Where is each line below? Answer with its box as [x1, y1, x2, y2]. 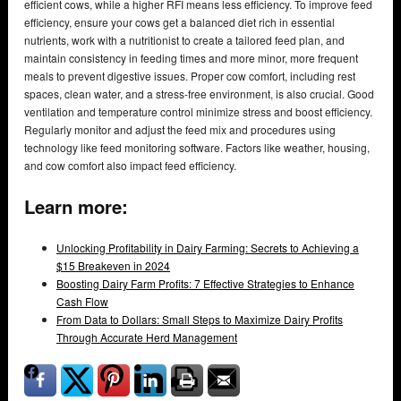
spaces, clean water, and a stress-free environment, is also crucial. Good [24, 85, 374, 101]
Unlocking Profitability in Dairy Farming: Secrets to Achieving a [56, 239, 359, 255]
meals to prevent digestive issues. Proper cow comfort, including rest [24, 67, 355, 83]
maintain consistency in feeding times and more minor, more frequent [24, 49, 358, 65]
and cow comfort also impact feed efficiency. [24, 157, 236, 173]
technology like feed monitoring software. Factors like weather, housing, [24, 139, 370, 155]
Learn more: [24, 193, 133, 220]
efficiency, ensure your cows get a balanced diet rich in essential [24, 13, 335, 30]
